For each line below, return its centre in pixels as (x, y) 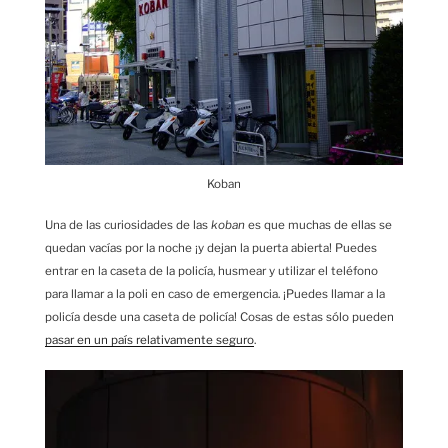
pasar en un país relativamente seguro (149, 339)
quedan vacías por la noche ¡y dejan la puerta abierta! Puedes (211, 247)
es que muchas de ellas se (318, 224)
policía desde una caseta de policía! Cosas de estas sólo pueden (219, 316)
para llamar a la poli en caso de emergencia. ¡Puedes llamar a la (215, 293)
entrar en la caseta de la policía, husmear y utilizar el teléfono (211, 270)
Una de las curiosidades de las (128, 224)
